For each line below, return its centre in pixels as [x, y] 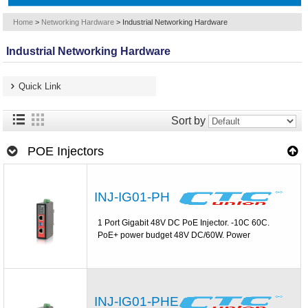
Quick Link [40, 86]
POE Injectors [66, 151]
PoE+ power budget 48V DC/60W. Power [174, 235]
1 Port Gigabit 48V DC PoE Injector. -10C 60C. [184, 222]
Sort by [189, 121]
